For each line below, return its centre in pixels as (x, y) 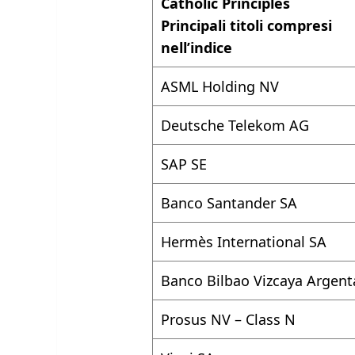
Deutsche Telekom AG (235, 126)
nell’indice (199, 48)
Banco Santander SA (229, 203)
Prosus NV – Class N (229, 320)
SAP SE (184, 164)
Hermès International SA (244, 242)
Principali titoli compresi (247, 26)
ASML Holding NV (220, 87)
